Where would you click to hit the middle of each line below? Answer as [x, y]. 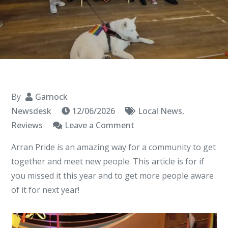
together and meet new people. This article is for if [108, 161]
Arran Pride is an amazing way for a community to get [114, 147]
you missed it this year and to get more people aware [113, 176]
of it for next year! [47, 190]
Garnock [52, 97]
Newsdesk [32, 111]
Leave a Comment [100, 125]
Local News [160, 111]
